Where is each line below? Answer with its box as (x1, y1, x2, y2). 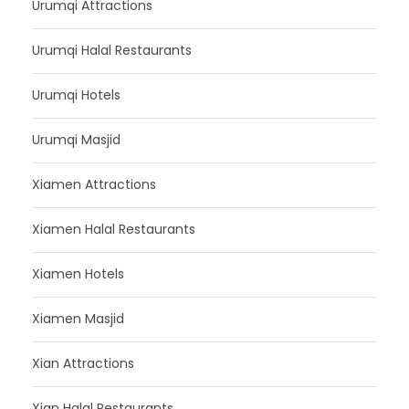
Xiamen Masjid (32, 309, 124, 328)
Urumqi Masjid (32, 130, 121, 149)
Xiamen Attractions (32, 174, 156, 194)
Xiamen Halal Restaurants (32, 219, 195, 238)
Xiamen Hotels (32, 264, 124, 283)
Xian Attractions (32, 353, 134, 372)
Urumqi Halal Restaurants (32, 40, 192, 59)
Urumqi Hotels (32, 85, 121, 104)
